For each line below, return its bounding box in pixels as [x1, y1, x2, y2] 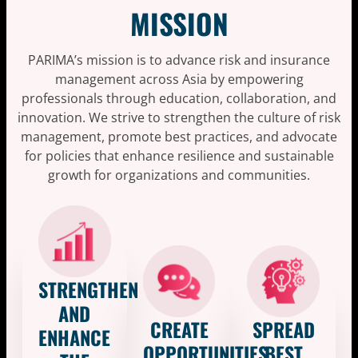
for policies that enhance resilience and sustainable [24, 146, 334, 165]
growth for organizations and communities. [48, 165, 310, 184]
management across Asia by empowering [54, 70, 304, 88]
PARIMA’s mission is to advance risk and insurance [28, 50, 330, 69]
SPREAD [252, 315, 315, 344]
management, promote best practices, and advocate [21, 127, 337, 145]
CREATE [149, 315, 209, 344]
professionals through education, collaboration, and [22, 89, 336, 107]
